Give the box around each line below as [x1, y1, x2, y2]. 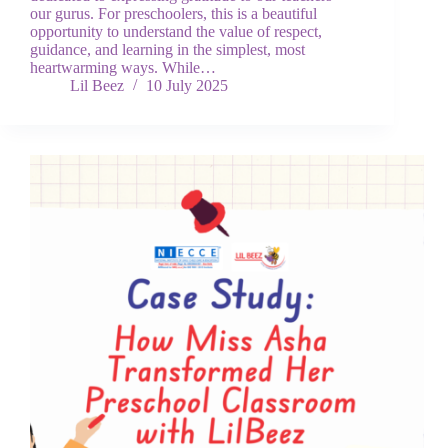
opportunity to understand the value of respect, [30, 23, 322, 41]
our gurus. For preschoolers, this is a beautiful [30, 5, 317, 23]
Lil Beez [70, 77, 124, 95]
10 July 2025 [146, 77, 228, 95]
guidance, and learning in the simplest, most [30, 41, 305, 59]
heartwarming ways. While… [30, 59, 216, 77]
